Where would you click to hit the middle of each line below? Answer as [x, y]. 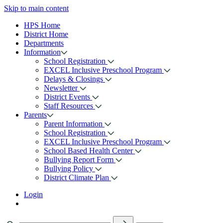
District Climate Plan [77, 177]
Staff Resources [69, 106]
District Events [68, 97]
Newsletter [62, 88]
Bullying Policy [69, 168]
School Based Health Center [89, 151]
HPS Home [42, 25]
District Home [46, 34]
